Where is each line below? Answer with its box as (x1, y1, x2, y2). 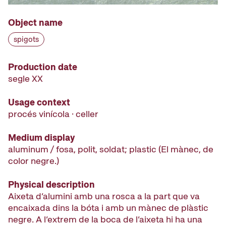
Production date (8, 61, 77, 73)
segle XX (8, 73, 43, 84)
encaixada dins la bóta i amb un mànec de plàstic (8, 202, 208, 213)
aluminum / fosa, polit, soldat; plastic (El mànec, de (8, 143, 213, 155)
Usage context (8, 96, 70, 108)
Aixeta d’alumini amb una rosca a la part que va (8, 190, 200, 202)
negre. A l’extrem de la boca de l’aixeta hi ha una (8, 213, 202, 225)
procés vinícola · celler (8, 108, 98, 120)
